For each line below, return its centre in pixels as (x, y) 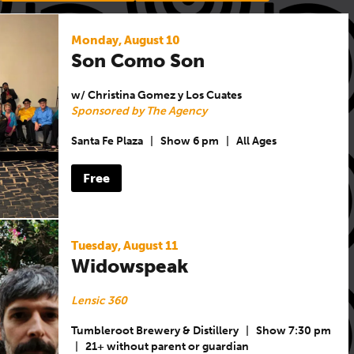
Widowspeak (129, 265)
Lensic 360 (99, 300)
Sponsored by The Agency (139, 111)
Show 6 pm (189, 141)
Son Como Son (137, 60)
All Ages (256, 141)
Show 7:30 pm (293, 331)
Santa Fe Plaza (107, 141)
